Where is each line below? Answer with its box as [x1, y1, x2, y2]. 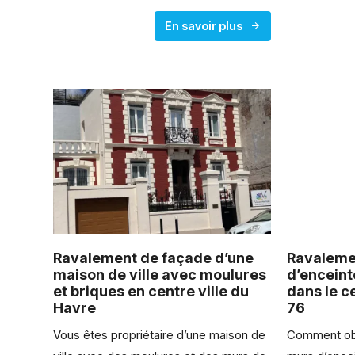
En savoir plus [165, 17, 243, 33]
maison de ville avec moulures [53, 266, 267, 284]
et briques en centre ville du [53, 283, 250, 300]
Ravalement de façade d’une [53, 250, 254, 267]
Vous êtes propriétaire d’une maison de [53, 327, 266, 343]
